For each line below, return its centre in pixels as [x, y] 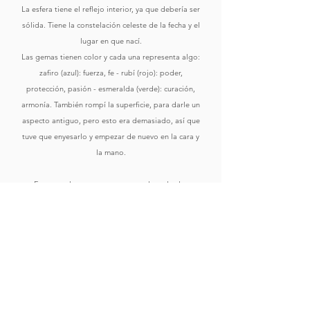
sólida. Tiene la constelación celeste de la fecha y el [111, 25]
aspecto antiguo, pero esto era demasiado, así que [111, 120]
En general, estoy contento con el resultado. [111, 184]
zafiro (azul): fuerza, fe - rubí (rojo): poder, [111, 73]
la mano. [111, 152]
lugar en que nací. [111, 41]
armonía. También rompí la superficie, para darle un [111, 104]
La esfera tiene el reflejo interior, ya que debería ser [111, 9]
